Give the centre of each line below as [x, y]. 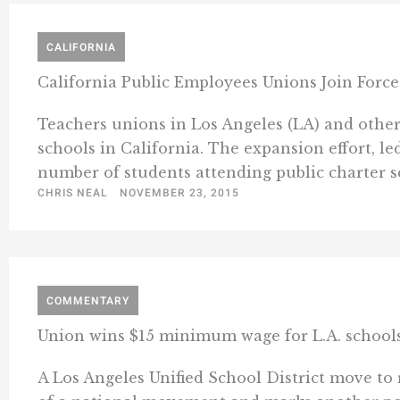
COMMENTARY [88, 301]
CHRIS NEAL [72, 193]
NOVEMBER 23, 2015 [179, 193]
